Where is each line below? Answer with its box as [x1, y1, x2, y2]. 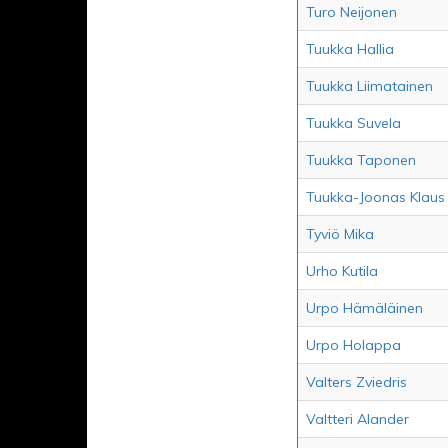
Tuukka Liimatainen [306, 77, 433, 95]
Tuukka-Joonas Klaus [306, 188, 445, 206]
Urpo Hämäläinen [306, 299, 423, 317]
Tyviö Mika [306, 225, 374, 243]
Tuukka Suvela [306, 114, 401, 132]
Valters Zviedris [306, 373, 407, 391]
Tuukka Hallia [306, 40, 394, 58]
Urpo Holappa [306, 336, 401, 354]
